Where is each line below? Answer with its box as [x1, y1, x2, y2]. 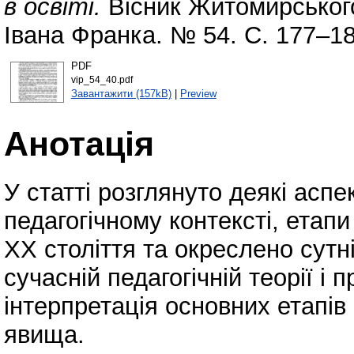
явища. [4, 320, 85, 348]
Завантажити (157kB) [70, 87, 171, 100]
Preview [179, 87, 217, 100]
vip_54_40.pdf [70, 74, 133, 85]
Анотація [4, 124, 154, 163]
